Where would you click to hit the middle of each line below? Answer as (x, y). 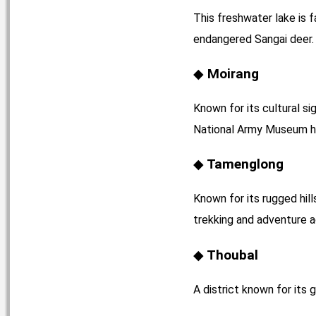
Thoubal (232, 255)
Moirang (233, 73)
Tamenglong (245, 164)
